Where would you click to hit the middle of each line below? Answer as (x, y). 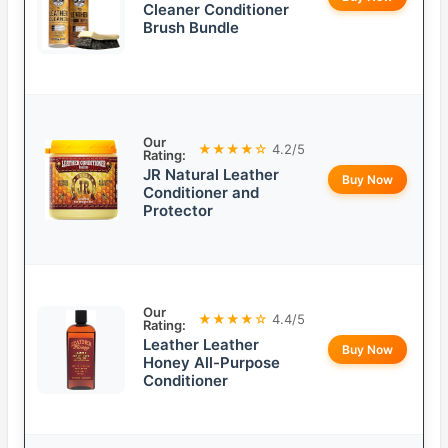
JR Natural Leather (211, 175)
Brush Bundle (191, 28)
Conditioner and (201, 193)
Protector (178, 211)
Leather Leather (201, 345)
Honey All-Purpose (211, 363)
